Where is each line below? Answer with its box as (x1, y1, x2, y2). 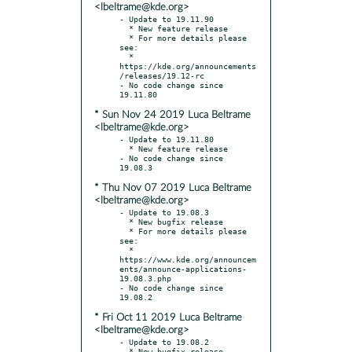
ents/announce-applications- (119, 263, 247, 273)
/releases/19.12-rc (119, 70, 204, 80)
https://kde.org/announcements (119, 60, 256, 71)
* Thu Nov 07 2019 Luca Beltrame (94, 182, 251, 193)
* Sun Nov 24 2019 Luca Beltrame (94, 109, 251, 120)
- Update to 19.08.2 (119, 336, 209, 346)
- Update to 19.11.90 (119, 13, 214, 24)
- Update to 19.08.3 (119, 207, 209, 217)
